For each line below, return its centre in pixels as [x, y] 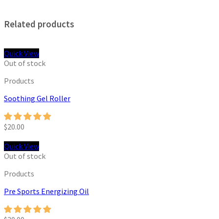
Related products [39, 24]
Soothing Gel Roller [37, 99]
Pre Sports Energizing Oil [46, 191]
